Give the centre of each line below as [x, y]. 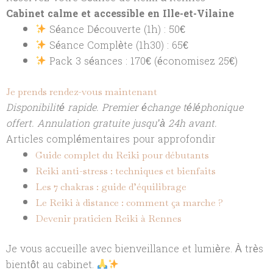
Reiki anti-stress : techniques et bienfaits [126, 171]
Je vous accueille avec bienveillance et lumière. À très [135, 249]
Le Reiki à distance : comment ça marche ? [129, 202]
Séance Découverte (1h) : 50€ [116, 29]
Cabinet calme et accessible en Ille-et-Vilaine [120, 13]
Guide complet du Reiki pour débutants [122, 155]
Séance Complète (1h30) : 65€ [118, 45]
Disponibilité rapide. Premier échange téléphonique [125, 107]
